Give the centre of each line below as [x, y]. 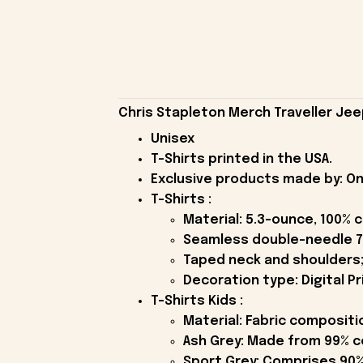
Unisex [172, 139]
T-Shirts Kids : [196, 301]
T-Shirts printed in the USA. [241, 159]
